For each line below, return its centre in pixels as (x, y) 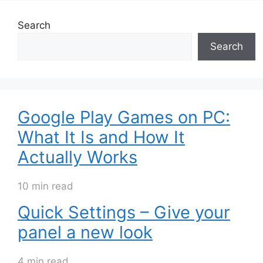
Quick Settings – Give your (124, 213)
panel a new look (85, 232)
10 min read (45, 186)
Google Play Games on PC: (124, 117)
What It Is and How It (101, 137)
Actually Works (77, 157)
